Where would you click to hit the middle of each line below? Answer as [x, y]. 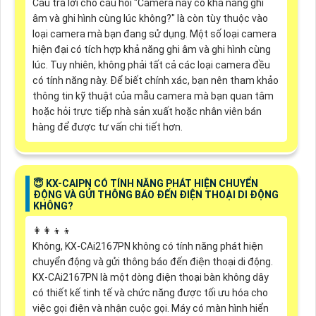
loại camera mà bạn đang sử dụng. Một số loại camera [154, 34]
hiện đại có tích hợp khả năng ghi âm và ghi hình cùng [151, 49]
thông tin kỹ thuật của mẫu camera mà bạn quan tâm [153, 96]
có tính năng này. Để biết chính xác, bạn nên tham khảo [155, 80]
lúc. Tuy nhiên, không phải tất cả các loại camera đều [151, 65]
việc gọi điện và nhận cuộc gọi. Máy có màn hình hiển [150, 309]
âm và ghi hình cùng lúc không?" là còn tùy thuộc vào [150, 18]
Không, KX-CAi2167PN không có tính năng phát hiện [147, 247]
